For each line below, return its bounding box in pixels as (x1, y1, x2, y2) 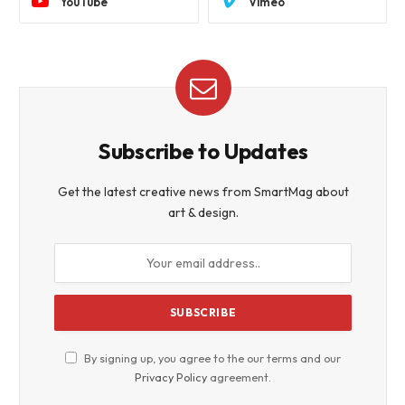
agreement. (207, 370, 271, 385)
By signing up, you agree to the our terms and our (81, 351, 341, 366)
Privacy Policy (135, 370, 207, 385)
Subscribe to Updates (97, 137, 309, 165)
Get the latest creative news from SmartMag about (57, 184, 349, 201)
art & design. (167, 204, 239, 221)
